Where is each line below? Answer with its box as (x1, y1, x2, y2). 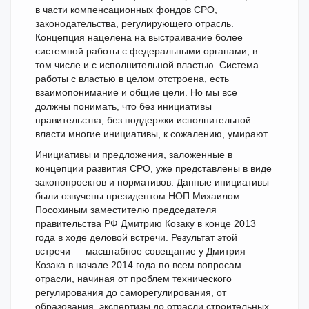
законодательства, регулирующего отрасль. (35, 18, 234, 29)
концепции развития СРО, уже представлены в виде (35, 163, 272, 174)
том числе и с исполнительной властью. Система (35, 59, 259, 70)
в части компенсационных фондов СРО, (35, 4, 217, 15)
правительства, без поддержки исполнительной (35, 114, 251, 126)
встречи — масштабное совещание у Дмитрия (35, 246, 246, 257)
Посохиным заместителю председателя (35, 204, 217, 215)
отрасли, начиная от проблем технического (35, 273, 232, 284)
